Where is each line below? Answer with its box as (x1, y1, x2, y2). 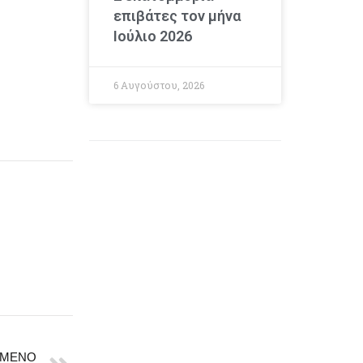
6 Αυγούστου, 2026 (113, 78, 204, 92)
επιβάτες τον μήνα (113, 6, 241, 24)
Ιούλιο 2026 (113, 27, 192, 45)
